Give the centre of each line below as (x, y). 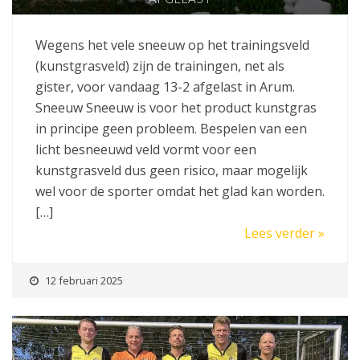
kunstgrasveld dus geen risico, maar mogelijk (172, 170)
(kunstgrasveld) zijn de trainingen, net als (160, 65)
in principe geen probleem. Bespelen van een (171, 128)
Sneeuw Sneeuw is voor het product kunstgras (176, 107)
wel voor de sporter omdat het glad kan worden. (180, 191)
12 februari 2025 (84, 280)
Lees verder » (284, 233)
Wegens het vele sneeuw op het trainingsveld (172, 45)
